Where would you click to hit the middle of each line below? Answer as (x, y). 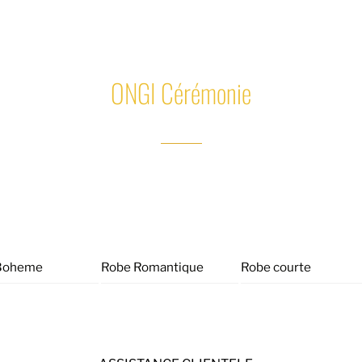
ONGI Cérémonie (181, 92)
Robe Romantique (152, 267)
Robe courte (276, 267)
